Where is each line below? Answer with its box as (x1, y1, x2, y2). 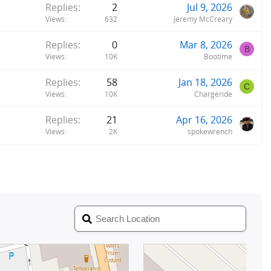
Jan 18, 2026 (178, 75, 232, 89)
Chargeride (194, 88, 232, 99)
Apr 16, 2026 (176, 113, 232, 126)
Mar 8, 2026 (180, 38, 232, 51)
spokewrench (188, 126, 232, 137)
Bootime (204, 51, 232, 62)
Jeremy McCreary (174, 13, 232, 24)
